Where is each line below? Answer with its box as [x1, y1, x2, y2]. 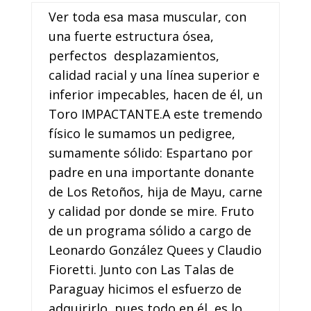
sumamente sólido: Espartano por [48, 144, 253, 162]
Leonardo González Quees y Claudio [48, 242, 262, 259]
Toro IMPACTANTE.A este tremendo [48, 106, 262, 123]
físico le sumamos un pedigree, [48, 125, 235, 142]
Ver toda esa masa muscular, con [48, 8, 246, 26]
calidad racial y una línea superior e [48, 67, 260, 84]
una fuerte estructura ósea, [48, 28, 214, 45]
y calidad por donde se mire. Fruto [48, 203, 254, 220]
